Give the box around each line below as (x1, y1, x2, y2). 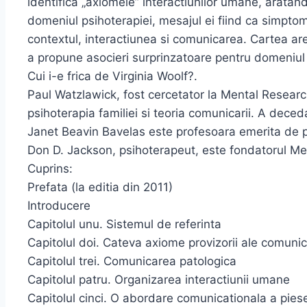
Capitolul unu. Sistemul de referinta (27, 217, 221, 231)
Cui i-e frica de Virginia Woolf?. (27, 69, 197, 83)
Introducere (27, 198, 90, 212)
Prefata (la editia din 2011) (27, 180, 173, 194)
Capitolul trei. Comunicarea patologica (27, 254, 236, 268)
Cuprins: (27, 161, 73, 175)
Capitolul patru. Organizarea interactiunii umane (27, 272, 290, 286)
